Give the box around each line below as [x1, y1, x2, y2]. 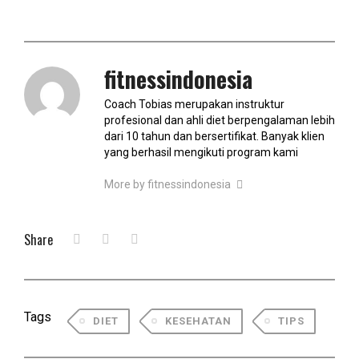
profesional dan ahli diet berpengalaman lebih [104, 113, 335, 127]
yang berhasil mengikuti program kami [104, 145, 298, 159]
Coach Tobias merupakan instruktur [104, 97, 284, 111]
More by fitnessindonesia [104, 177, 233, 191]
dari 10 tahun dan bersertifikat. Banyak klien [104, 129, 325, 143]
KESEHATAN [165, 314, 232, 327]
